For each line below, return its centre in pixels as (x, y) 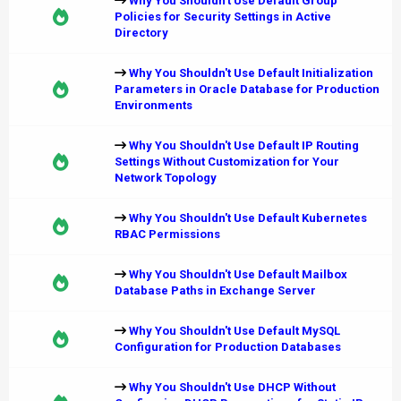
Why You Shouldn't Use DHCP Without (232, 387)
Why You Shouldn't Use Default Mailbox (238, 274)
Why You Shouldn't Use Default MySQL (235, 331)
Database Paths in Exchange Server (215, 290)
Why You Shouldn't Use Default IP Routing (244, 145)
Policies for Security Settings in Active (223, 17)
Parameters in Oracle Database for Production (247, 89)
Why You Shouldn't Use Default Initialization (251, 73)
